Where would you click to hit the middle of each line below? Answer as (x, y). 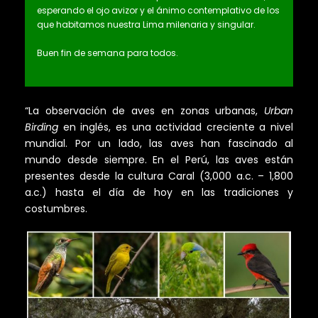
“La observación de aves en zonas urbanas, (144, 111)
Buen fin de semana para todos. (108, 53)
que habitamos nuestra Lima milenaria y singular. (146, 25)
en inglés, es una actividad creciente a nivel (176, 127)
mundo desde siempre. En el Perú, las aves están (159, 160)
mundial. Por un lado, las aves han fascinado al (159, 144)
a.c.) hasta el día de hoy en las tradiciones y (159, 193)
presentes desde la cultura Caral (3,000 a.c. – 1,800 (159, 176)
